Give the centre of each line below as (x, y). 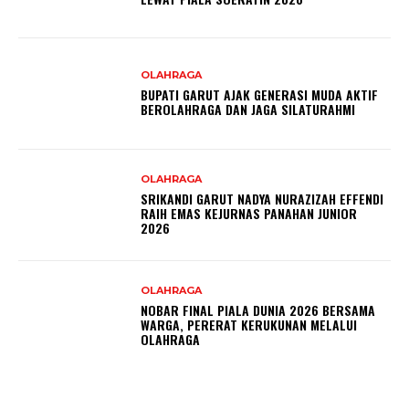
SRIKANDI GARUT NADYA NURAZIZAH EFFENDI (262, 199)
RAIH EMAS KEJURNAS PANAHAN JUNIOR (249, 214)
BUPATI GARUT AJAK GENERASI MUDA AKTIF (260, 95)
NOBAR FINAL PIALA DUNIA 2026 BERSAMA (258, 310)
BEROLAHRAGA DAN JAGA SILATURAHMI (248, 110)
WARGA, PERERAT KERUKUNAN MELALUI (249, 325)
